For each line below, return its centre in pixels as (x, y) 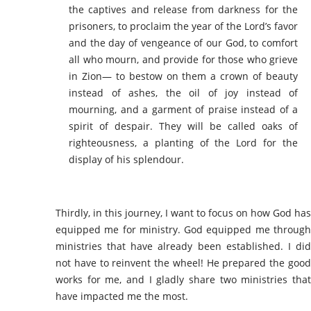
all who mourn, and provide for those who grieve (183, 60)
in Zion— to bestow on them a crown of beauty (183, 76)
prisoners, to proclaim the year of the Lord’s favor (183, 26)
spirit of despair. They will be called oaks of (183, 126)
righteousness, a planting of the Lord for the (183, 143)
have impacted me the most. (122, 296)
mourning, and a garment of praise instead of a (183, 110)
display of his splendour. (126, 160)
